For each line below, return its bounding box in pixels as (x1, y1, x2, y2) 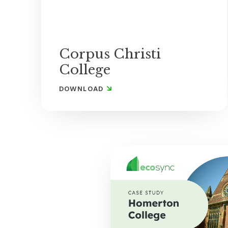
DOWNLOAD (59, 83, 104, 94)
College (59, 61, 110, 78)
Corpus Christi (59, 45, 161, 62)
